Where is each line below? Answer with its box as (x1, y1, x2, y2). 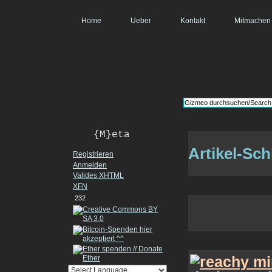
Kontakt (180, 16, 205, 25)
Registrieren (73, 150, 114, 159)
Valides (73, 171, 99, 180)
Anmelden (73, 160, 107, 169)
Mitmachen (234, 16, 271, 25)
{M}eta (93, 129, 130, 140)
